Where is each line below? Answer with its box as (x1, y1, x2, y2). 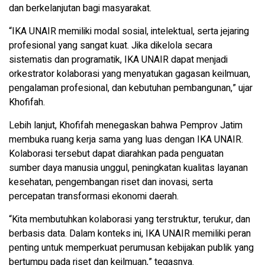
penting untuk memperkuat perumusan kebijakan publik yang (9, 240, 254, 255)
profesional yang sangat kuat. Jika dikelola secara (9, 38, 212, 53)
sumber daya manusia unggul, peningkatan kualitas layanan (9, 160, 248, 175)
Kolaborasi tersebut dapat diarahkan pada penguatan (9, 146, 224, 161)
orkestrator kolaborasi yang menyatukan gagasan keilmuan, (9, 66, 250, 81)
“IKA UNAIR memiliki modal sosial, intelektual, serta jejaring (9, 24, 249, 38)
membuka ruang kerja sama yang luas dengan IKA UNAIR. (9, 132, 243, 147)
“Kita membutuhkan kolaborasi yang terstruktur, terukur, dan (9, 212, 250, 227)
